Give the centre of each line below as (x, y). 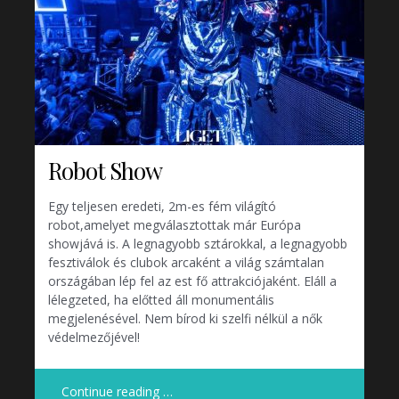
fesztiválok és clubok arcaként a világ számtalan (186, 263)
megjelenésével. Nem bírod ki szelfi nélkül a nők (185, 319)
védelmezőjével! (94, 338)
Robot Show (105, 171)
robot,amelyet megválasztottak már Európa (175, 225)
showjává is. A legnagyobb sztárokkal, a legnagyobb (198, 244)
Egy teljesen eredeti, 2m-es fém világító (162, 207)
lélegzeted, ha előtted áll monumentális (161, 300)
